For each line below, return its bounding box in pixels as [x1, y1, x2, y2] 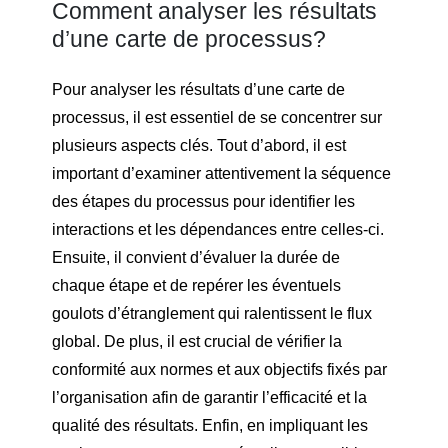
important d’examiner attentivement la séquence [52, 165, 391, 183]
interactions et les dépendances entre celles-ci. [52, 221, 384, 239]
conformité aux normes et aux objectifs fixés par [52, 361, 387, 379]
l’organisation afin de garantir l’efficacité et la [52, 389, 367, 407]
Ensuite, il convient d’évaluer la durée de [52, 249, 340, 267]
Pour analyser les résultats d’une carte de [52, 81, 345, 99]
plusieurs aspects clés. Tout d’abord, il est [52, 137, 346, 155]
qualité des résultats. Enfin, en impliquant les [52, 417, 368, 435]
